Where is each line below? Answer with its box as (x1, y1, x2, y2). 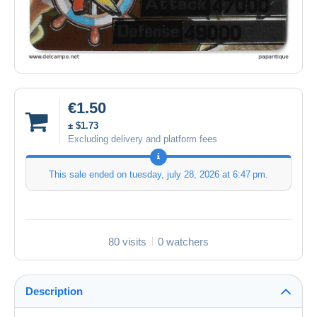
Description (25, 284, 83, 297)
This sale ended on (49, 168, 129, 180)
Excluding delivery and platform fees (68, 133, 217, 144)
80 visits (108, 235, 146, 248)
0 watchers (158, 235, 209, 248)
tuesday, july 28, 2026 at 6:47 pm (129, 168, 265, 180)
